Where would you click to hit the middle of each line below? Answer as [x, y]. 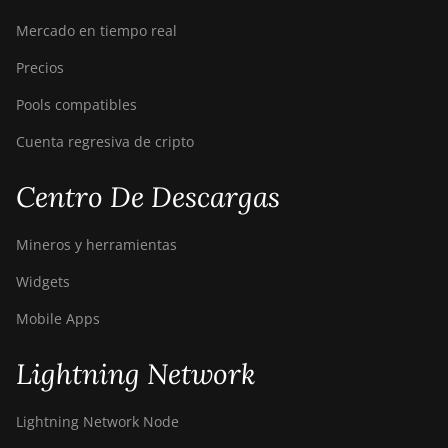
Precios [40, 67]
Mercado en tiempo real [96, 30]
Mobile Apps [58, 318]
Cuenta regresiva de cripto [105, 141]
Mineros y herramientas [96, 244]
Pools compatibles [76, 104]
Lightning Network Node [97, 421]
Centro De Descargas [148, 197]
